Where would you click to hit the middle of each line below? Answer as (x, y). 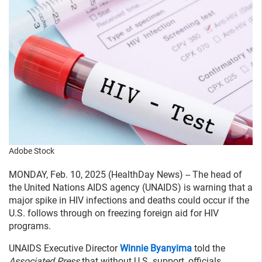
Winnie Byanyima (156, 248)
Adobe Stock (32, 151)
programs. (30, 226)
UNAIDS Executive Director (64, 248)
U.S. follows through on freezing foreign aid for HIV (114, 213)
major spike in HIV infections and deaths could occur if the (129, 200)
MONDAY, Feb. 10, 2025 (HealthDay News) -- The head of (125, 174)
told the (208, 248)
